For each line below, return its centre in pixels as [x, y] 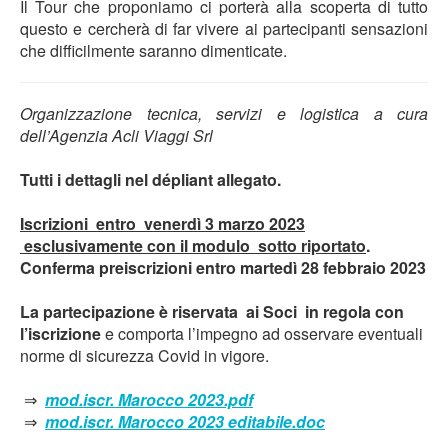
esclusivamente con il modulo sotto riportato [193, 246]
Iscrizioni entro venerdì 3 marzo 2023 [162, 224]
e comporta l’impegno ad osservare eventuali [262, 334]
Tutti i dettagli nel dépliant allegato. [152, 180]
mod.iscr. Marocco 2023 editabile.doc [185, 422]
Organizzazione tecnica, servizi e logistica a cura [224, 114]
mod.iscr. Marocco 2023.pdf [149, 400]
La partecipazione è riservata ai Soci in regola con [212, 312]
